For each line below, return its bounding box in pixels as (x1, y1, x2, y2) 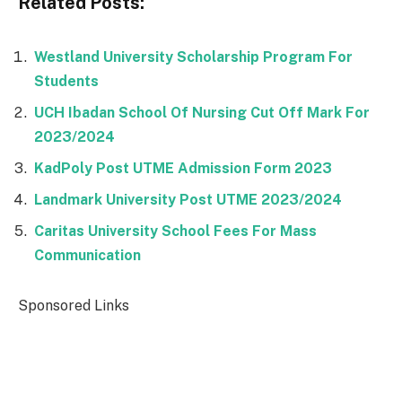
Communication (34, 247, 141, 265)
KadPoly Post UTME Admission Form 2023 (34, 160, 332, 178)
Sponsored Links (18, 296, 129, 314)
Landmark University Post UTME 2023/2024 (34, 191, 342, 209)
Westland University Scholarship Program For (34, 48, 353, 66)
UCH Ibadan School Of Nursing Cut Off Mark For (34, 104, 370, 122)
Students (34, 73, 99, 91)
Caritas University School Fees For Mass (34, 223, 317, 240)
